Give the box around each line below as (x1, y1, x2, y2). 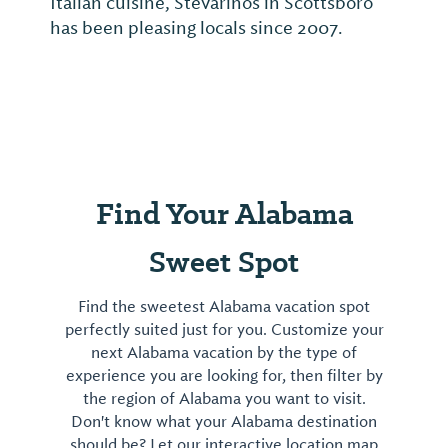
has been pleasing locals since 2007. (50, 17, 343, 40)
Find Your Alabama (95, 193, 353, 235)
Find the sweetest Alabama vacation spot (78, 297, 370, 318)
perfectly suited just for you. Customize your (64, 320, 384, 341)
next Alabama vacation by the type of (91, 343, 357, 364)
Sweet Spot (149, 241, 299, 283)
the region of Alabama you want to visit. (82, 389, 366, 410)
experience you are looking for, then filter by (65, 366, 383, 387)
